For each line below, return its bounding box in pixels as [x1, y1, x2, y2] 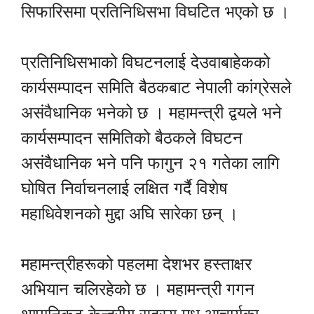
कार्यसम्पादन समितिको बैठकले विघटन [21, 127, 243, 148]
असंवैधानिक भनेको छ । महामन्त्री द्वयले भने [21, 102, 282, 123]
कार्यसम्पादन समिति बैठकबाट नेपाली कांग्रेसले [21, 76, 292, 97]
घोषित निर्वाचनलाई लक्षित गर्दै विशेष [21, 177, 228, 198]
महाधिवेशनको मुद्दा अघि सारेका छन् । [21, 203, 238, 224]
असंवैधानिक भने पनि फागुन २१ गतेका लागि [21, 152, 280, 173]
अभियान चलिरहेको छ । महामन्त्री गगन [21, 278, 254, 299]
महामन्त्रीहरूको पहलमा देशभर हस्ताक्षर [21, 253, 252, 274]
